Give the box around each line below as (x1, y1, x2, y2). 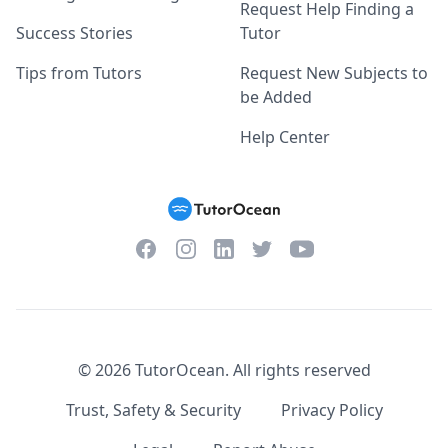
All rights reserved (232, 359, 371, 381)
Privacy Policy (280, 399, 383, 421)
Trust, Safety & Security (65, 399, 241, 421)
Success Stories (16, 22, 133, 44)
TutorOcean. (130, 359, 233, 381)
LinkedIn (213, 239, 278, 261)
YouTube (289, 237, 354, 259)
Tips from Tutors (16, 62, 142, 84)
